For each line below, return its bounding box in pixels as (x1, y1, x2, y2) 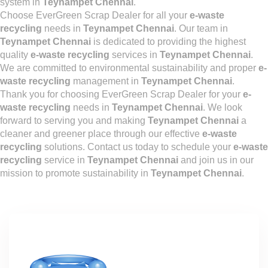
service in (42, 155, 87, 165)
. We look (203, 102, 242, 112)
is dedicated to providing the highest (91, 36, 246, 47)
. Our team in (174, 23, 228, 33)
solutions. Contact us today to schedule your (42, 142, 233, 152)
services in (109, 50, 160, 60)
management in (71, 76, 141, 86)
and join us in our (178, 155, 254, 165)
